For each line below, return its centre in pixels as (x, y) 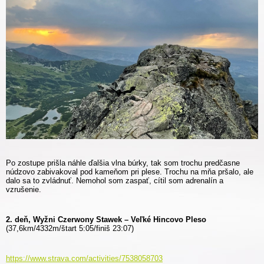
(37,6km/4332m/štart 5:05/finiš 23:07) (70, 228)
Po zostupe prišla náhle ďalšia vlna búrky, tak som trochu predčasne (123, 163)
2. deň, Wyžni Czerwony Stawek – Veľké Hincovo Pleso (106, 219)
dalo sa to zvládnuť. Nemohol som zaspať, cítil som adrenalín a (115, 180)
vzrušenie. (24, 189)
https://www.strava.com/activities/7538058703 (84, 258)
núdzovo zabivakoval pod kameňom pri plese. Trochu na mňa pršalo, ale (130, 171)
